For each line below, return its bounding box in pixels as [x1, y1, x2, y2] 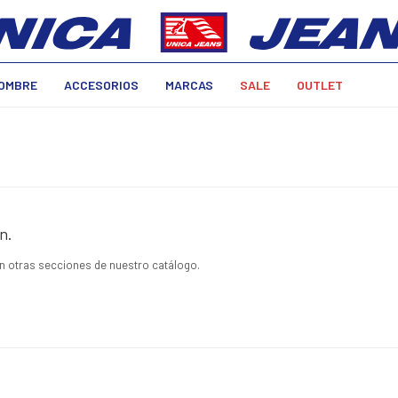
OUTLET [296, 77, 343, 92]
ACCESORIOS [63, 77, 139, 92]
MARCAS [164, 77, 213, 92]
